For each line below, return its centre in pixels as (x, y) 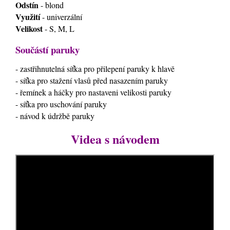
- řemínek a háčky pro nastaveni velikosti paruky (93, 92)
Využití (28, 17)
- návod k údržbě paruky (55, 116)
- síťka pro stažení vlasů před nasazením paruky (92, 81)
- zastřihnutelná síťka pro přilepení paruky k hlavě (95, 69)
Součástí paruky (47, 49)
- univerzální (61, 17)
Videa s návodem (115, 139)
